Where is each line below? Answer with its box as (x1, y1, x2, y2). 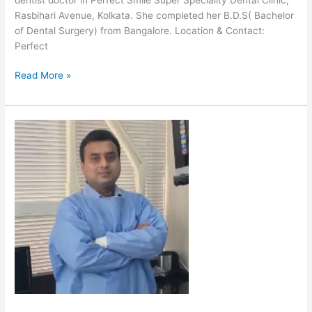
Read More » (15, 70, 72, 81)
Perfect (15, 40, 49, 52)
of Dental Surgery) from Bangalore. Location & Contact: (15, 24, 265, 36)
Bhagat (14, 167, 47, 179)
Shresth (14, 136, 49, 148)
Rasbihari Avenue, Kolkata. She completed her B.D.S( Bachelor (15, 9, 295, 21)
